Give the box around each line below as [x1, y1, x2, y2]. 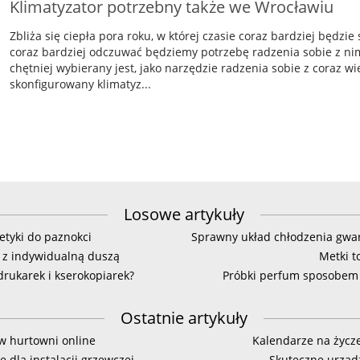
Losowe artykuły [124, 202, 244, 225]
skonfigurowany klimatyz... [9, 76, 151, 92]
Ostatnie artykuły [121, 306, 247, 329]
